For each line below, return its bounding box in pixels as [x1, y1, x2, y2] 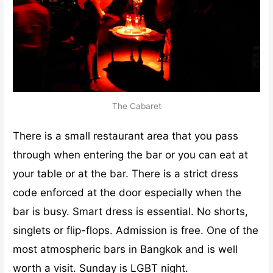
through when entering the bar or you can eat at [13, 148, 249, 161]
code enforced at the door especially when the [13, 186, 242, 199]
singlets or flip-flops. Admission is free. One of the [13, 224, 259, 236]
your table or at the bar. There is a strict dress [13, 167, 239, 180]
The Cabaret [112, 101, 161, 111]
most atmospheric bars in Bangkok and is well [13, 243, 238, 255]
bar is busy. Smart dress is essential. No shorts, [13, 205, 249, 218]
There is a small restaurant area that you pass [13, 129, 239, 142]
